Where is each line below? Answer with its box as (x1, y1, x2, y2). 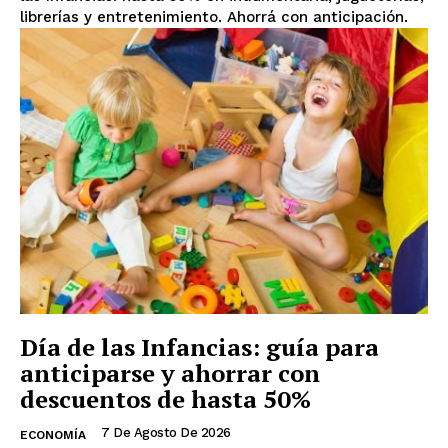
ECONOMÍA (20, 427, 86, 442)
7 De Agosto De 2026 (101, 424, 231, 440)
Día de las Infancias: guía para (20, 330, 379, 363)
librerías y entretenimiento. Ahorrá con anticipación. (20, 8, 408, 27)
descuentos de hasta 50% (20, 382, 311, 415)
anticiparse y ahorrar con (20, 356, 320, 389)
